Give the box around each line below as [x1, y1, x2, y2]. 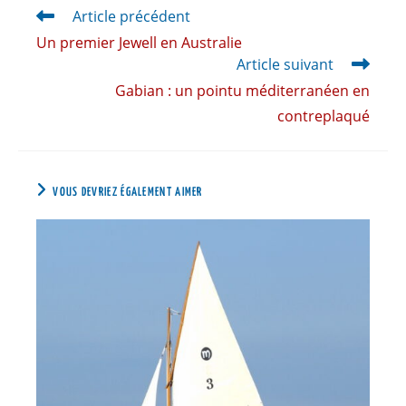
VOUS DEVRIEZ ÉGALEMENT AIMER [53, 187, 203, 199]
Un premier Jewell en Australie [36, 33, 242, 53]
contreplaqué [277, 106, 370, 127]
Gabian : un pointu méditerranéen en [115, 81, 370, 101]
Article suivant [237, 54, 333, 75]
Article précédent [72, 6, 190, 27]
